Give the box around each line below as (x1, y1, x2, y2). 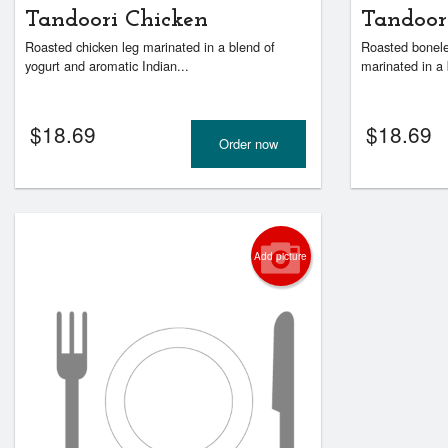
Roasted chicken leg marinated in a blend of (25, 37, 275, 57)
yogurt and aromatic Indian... (25, 56, 189, 76)
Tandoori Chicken (25, 8, 208, 33)
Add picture (254, 249, 308, 263)
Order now (218, 134, 278, 153)
